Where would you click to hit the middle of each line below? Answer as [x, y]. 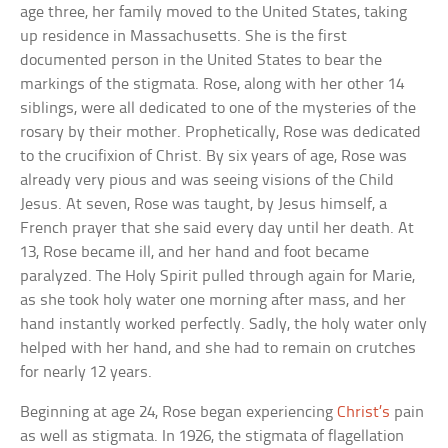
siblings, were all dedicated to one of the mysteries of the [218, 109]
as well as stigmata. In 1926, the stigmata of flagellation [212, 437]
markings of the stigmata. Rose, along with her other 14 [212, 85]
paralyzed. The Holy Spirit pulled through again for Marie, [218, 277]
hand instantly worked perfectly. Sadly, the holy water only [224, 325]
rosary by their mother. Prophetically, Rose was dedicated [221, 133]
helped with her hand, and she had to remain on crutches [218, 349]
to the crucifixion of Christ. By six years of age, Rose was [214, 157]
